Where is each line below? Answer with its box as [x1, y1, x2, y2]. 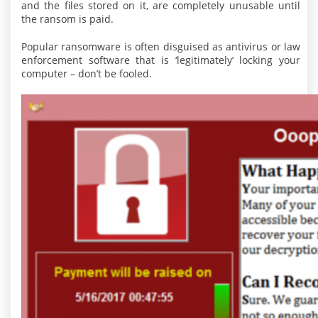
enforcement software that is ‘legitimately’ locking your [21, 53, 300, 67]
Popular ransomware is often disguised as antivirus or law [21, 40, 300, 53]
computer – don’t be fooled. [21, 67, 152, 80]
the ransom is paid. [21, 12, 114, 26]
